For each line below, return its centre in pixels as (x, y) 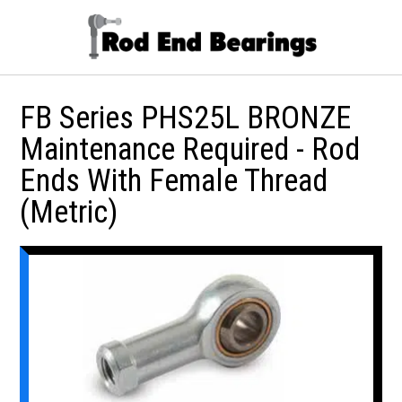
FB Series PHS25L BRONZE (186, 118)
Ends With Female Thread (174, 180)
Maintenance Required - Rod (190, 149)
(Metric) (69, 212)
